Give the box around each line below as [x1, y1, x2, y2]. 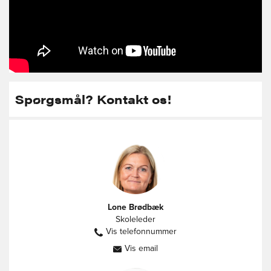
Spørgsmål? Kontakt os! [15, 90, 171, 108]
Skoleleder [116, 214, 155, 225]
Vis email [125, 243, 158, 254]
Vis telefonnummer [106, 226, 177, 237]
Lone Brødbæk [108, 202, 163, 213]
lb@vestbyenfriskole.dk [146, 248, 232, 259]
